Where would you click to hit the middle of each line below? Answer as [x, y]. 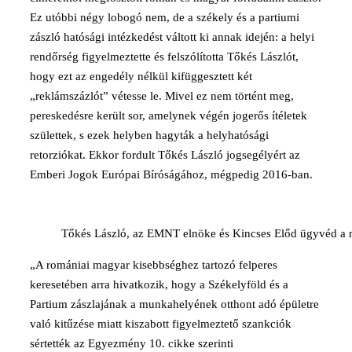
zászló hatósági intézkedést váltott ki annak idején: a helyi [172, 37]
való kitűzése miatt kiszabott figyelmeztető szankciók [161, 323]
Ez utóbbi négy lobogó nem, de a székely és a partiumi [165, 17]
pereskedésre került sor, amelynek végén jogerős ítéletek [169, 115]
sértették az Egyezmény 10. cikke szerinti [132, 343]
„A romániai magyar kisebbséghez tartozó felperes [154, 264]
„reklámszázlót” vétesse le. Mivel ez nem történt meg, [162, 95]
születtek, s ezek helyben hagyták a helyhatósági [149, 135]
